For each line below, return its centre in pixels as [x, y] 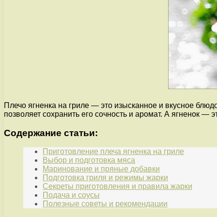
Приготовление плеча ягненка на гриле [113, 152]
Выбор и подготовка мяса [89, 160]
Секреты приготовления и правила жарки [117, 186]
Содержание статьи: [51, 133]
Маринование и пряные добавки [101, 169]
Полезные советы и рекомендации [105, 204]
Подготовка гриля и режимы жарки [105, 178]
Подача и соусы [71, 195]
